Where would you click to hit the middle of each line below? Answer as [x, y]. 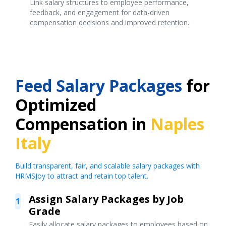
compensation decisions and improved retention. [109, 23]
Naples [177, 124]
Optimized [56, 105]
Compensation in [83, 124]
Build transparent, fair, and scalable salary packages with [107, 166]
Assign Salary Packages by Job [106, 199]
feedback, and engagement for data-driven [99, 13]
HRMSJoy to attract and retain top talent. [82, 176]
